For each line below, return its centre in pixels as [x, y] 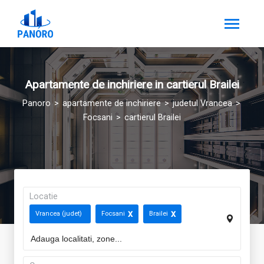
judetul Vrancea [202, 103]
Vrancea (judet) [59, 214]
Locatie [44, 197]
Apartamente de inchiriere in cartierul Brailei [132, 84]
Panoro [36, 103]
